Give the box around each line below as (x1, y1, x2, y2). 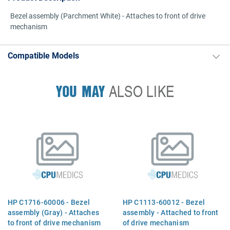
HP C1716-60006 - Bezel (7, 197, 90, 207)
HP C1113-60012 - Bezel (122, 197, 205, 207)
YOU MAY (55, 80, 105, 102)
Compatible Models (8, 50, 79, 61)
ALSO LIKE (105, 80, 175, 102)
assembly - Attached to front (122, 207, 219, 217)
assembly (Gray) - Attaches (7, 207, 100, 217)
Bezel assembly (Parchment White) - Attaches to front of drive (10, 11, 205, 21)
